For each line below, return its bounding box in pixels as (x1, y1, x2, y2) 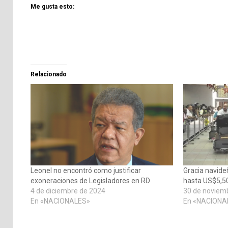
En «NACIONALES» (31, 197, 90, 206)
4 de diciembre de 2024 (31, 187, 105, 195)
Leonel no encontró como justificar (31, 166, 141, 175)
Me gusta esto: (31, 3, 74, 11)
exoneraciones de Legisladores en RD (31, 177, 150, 185)
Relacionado (31, 71, 67, 78)
